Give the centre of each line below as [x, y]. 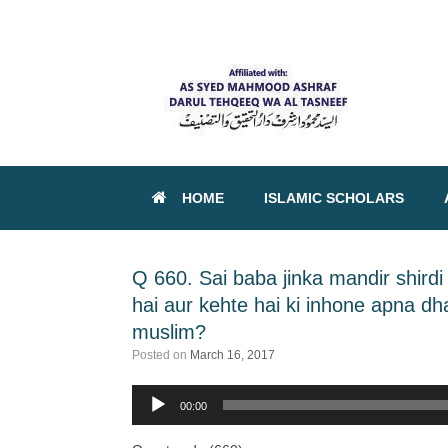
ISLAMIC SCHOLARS [334, 198]
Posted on [165, 355]
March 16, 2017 [232, 355]
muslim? [169, 332]
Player [151, 438]
